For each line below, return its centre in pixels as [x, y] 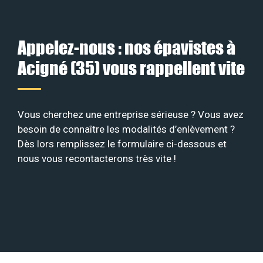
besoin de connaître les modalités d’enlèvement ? [126, 129]
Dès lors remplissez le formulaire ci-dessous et [122, 144]
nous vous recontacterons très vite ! [97, 159]
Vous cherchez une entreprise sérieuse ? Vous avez [131, 115]
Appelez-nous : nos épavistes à [127, 48]
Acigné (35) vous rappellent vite [131, 68]
